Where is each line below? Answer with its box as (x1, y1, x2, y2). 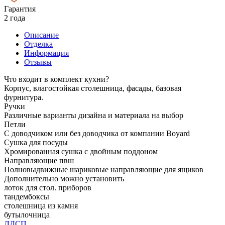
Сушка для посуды (4, 138, 68, 147)
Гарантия (4, 4, 36, 13)
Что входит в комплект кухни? (4, 74, 109, 83)
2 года (4, 13, 25, 22)
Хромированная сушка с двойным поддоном (4, 147, 158, 156)
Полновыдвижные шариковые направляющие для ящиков (4, 165, 203, 174)
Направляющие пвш (4, 156, 74, 165)
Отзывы (24, 57, 52, 66)
